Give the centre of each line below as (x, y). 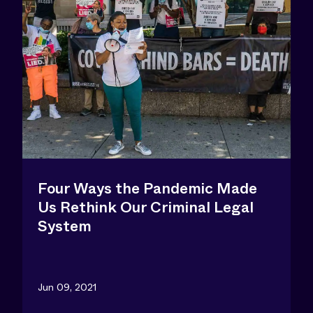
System (65, 226)
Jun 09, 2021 (67, 287)
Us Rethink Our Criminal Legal (146, 207)
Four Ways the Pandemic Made (147, 188)
